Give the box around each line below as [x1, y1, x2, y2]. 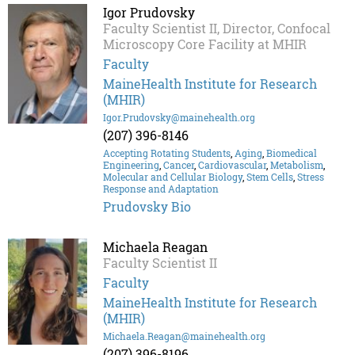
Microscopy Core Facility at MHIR [103, 36, 307, 53]
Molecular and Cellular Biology [103, 170, 242, 184]
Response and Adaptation [103, 182, 219, 196]
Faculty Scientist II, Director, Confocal [103, 20, 330, 37]
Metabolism [270, 158, 323, 172]
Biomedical [266, 147, 317, 160]
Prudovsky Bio [103, 198, 191, 216]
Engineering [103, 158, 159, 172]
